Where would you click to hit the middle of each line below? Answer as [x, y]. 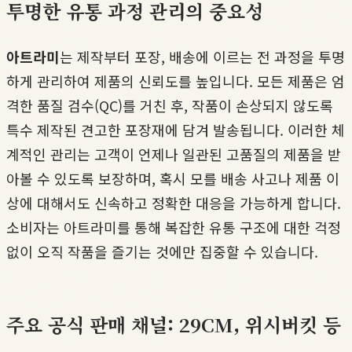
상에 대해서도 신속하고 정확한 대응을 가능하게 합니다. [174, 202]
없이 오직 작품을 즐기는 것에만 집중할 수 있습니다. [162, 251]
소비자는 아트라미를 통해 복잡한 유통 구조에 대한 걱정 [174, 227]
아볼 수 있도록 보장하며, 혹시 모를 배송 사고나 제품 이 [173, 178]
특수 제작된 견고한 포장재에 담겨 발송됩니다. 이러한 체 [176, 129]
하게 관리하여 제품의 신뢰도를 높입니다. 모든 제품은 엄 [176, 81]
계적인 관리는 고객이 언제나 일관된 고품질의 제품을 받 [174, 154]
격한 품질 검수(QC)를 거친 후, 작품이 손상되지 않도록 [170, 105]
